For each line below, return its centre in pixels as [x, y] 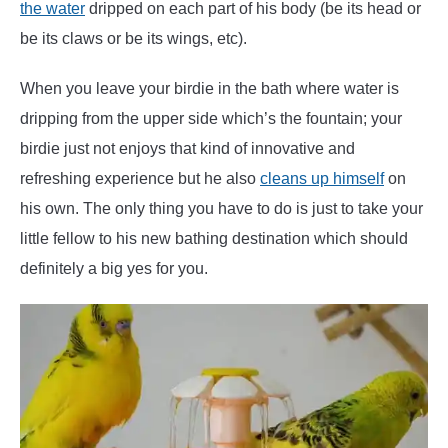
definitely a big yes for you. [114, 268]
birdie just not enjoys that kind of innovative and [187, 148]
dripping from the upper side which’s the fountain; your [211, 118]
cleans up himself [322, 178]
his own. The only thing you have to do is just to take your [221, 208]
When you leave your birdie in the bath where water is [209, 88]
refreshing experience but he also [140, 178]
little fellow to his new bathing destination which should [214, 238]
